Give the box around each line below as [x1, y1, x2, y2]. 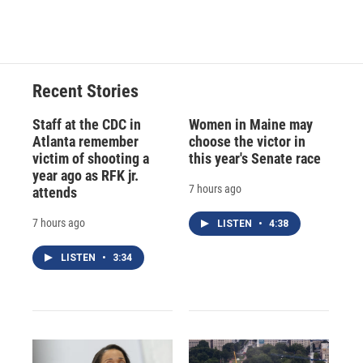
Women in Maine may [188, 116, 313, 134]
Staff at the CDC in [32, 116, 141, 134]
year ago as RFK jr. [32, 167, 139, 185]
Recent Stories [32, 81, 139, 102]
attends [32, 184, 77, 202]
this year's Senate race [188, 150, 321, 168]
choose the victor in [188, 133, 305, 151]
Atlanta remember [32, 133, 139, 151]
